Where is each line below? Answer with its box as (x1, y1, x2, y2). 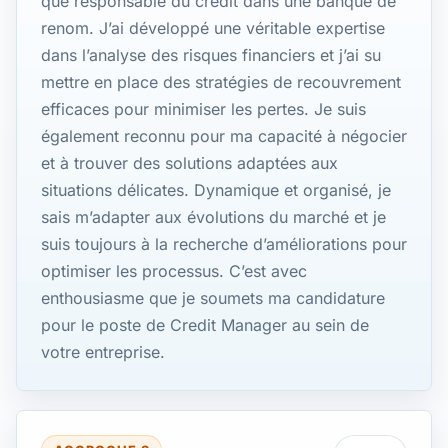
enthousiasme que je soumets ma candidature (41, 288, 385, 309)
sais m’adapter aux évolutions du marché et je (41, 207, 386, 228)
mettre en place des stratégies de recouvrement (41, 72, 401, 93)
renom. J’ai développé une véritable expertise (41, 18, 385, 39)
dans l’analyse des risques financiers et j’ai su (41, 45, 381, 66)
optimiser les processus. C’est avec (41, 261, 307, 282)
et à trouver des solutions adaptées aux (41, 153, 338, 174)
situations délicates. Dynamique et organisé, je (41, 180, 391, 201)
